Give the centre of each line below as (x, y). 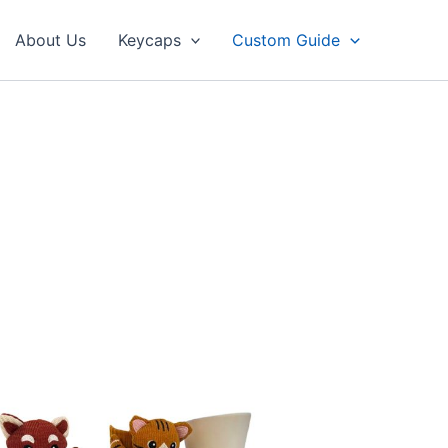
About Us (50, 40)
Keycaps (149, 40)
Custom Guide (286, 40)
